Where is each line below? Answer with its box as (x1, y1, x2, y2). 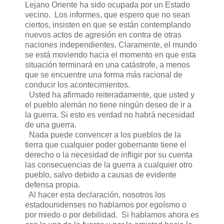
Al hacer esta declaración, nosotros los (25, 190, 165, 199)
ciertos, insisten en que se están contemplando (25, 20, 191, 29)
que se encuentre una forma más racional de (25, 70, 182, 79)
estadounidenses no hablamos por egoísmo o (25, 200, 186, 209)
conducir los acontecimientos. (25, 80, 130, 89)
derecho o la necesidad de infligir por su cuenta (25, 150, 192, 159)
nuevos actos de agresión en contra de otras (25, 30, 181, 39)
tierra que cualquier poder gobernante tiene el (25, 140, 186, 149)
